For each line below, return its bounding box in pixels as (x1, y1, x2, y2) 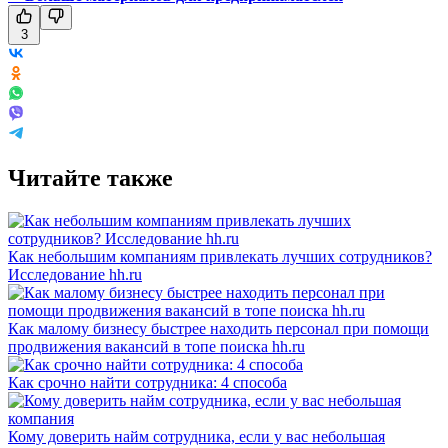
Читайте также (8, 164, 173, 191)
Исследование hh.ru (8, 265, 142, 283)
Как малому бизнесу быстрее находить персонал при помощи (8, 319, 429, 337)
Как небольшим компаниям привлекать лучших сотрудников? (8, 247, 432, 265)
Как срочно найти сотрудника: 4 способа (8, 373, 287, 391)
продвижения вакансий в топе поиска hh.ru (8, 337, 305, 355)
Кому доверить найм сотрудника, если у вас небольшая (8, 427, 385, 445)
